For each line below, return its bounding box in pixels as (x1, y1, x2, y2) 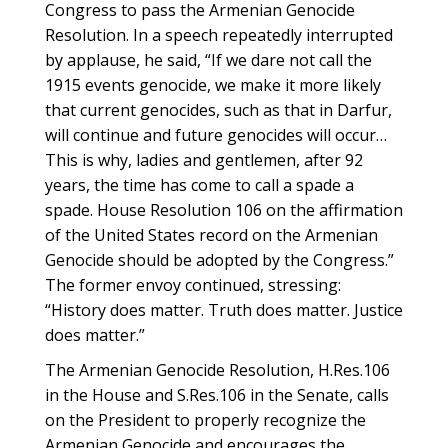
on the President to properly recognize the (45, 409, 366, 431)
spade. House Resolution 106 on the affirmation (45, 199, 403, 221)
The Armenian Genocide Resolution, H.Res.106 (45, 359, 390, 381)
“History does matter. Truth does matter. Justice (45, 299, 403, 321)
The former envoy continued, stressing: (45, 274, 341, 296)
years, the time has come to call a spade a (45, 174, 354, 196)
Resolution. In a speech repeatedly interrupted (45, 24, 393, 46)
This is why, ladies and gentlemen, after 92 (45, 149, 363, 171)
